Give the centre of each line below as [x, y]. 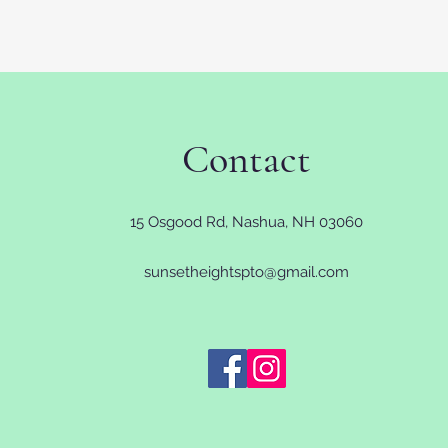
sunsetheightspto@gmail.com [246, 272]
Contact [246, 159]
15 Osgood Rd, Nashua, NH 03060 [246, 222]
